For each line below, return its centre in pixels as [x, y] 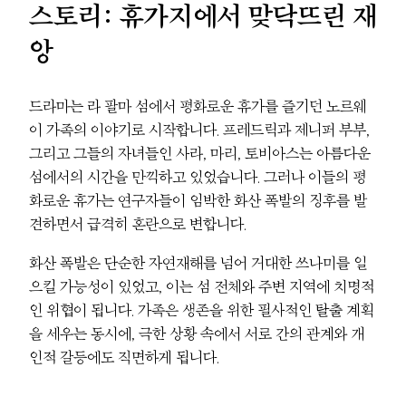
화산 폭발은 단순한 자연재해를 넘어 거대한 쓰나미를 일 [198, 262]
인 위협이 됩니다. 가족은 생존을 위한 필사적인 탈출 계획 [201, 309]
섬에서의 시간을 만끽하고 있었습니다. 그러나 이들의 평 [198, 177]
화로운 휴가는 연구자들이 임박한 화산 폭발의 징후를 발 [198, 201]
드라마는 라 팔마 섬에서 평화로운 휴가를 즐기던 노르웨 [198, 106]
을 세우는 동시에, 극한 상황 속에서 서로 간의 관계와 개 [197, 333]
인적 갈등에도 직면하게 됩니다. [124, 357]
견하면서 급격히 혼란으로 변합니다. [138, 224]
